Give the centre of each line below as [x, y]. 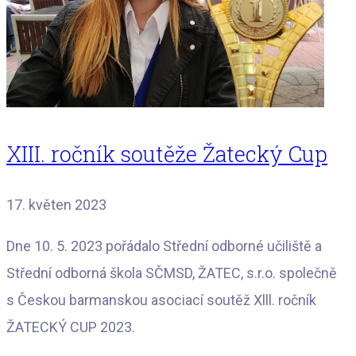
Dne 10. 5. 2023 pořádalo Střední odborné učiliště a [164, 246]
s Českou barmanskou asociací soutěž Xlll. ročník [161, 300]
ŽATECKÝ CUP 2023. [71, 327]
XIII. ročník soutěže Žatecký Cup [167, 154]
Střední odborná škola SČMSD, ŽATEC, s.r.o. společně [172, 273]
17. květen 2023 [56, 205]
